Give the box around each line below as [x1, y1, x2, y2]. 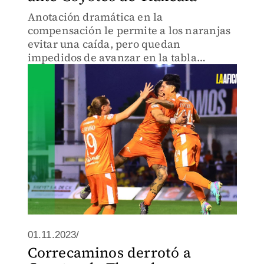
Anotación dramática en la [27, 9, 163, 24]
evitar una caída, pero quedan [27, 37, 181, 51]
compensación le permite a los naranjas [27, 23, 231, 38]
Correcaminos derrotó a [27, 243, 191, 262]
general [27, 64, 67, 78]
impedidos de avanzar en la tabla [27, 50, 197, 65]
